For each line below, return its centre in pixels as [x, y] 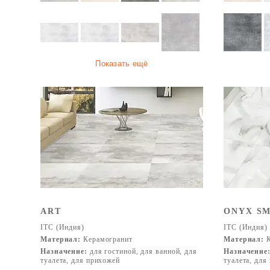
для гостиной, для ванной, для [142, 251]
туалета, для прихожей [80, 260]
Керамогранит [107, 239]
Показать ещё [122, 64]
